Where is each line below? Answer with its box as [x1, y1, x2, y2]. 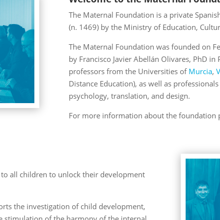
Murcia [188, 66, 212, 76]
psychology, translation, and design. [68, 91, 190, 101]
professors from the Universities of [68, 66, 189, 76]
